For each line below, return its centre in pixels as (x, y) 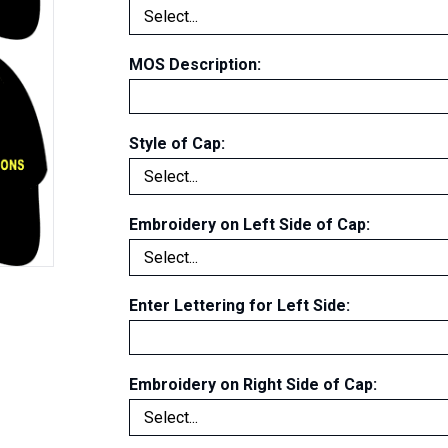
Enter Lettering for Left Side (237, 305)
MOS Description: (195, 64)
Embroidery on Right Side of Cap (251, 384)
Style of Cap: (177, 143)
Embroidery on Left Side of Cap (247, 224)
